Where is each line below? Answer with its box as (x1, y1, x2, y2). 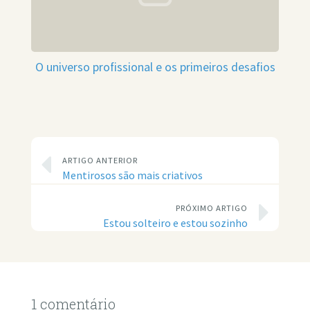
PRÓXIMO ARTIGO (176, 203, 248, 214)
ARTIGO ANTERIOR (62, 155, 138, 166)
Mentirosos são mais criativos (62, 169, 203, 183)
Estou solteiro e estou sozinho (103, 217, 248, 230)
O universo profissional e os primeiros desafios (35, 60, 275, 75)
